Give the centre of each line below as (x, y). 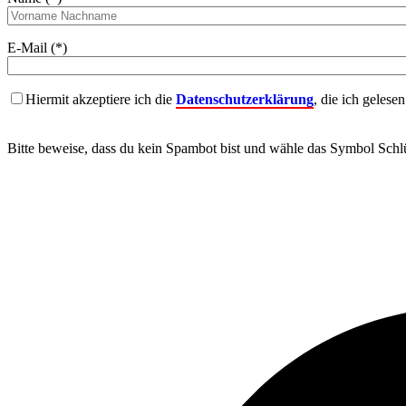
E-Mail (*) (37, 48)
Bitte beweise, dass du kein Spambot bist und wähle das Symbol (191, 149)
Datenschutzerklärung (245, 100)
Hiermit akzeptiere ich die (101, 100)
